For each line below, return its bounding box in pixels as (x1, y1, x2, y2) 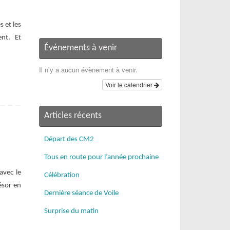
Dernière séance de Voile (44, 189, 119, 198)
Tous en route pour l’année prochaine (44, 154, 159, 162)
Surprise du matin (44, 207, 99, 216)
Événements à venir (44, 43, 117, 53)
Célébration (44, 171, 80, 180)
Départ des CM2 (44, 136, 94, 144)
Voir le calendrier (105, 80, 154, 89)
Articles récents (44, 111, 102, 121)
